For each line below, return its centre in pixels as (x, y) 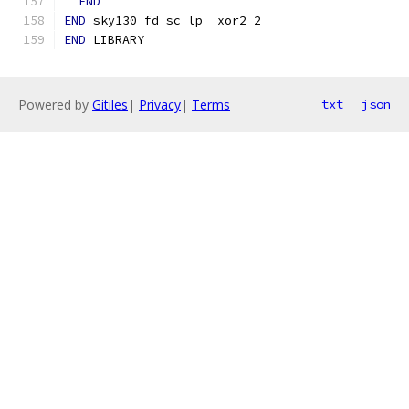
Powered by (55, 105)
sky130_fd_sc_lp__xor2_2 (173, 21)
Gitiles (110, 105)
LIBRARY (115, 40)
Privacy (160, 105)
